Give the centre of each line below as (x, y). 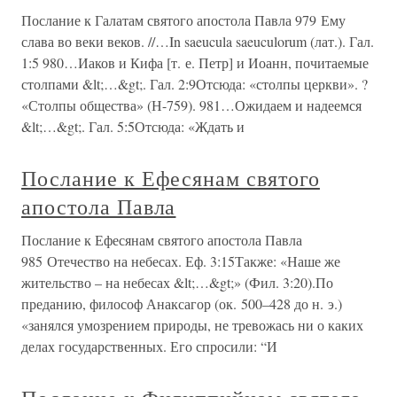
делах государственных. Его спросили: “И (149, 346)
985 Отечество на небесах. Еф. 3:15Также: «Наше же (181, 261)
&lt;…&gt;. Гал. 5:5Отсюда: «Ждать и (133, 127)
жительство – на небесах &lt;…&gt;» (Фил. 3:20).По (177, 283)
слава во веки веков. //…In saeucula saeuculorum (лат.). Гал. (198, 42)
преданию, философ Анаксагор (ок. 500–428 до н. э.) (182, 304)
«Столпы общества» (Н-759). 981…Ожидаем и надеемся (191, 105)
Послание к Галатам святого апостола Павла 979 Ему (183, 20)
